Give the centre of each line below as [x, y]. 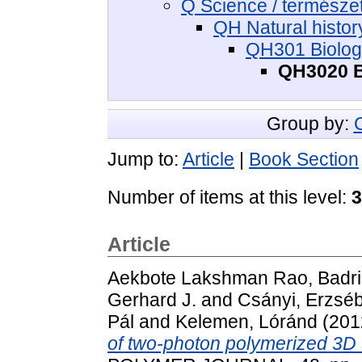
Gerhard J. [152, 300]
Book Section [304, 160]
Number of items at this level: [229, 198]
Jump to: [145, 160]
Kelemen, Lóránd [246, 322]
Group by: [310, 124]
